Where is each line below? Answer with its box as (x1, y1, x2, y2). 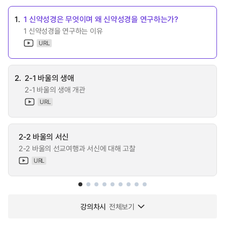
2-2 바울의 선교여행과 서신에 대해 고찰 (19, 143, 136, 153)
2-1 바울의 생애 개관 (25, 84, 85, 94)
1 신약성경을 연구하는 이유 (24, 26, 103, 36)
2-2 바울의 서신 (19, 131, 69, 142)
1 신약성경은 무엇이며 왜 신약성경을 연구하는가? (24, 13, 178, 25)
